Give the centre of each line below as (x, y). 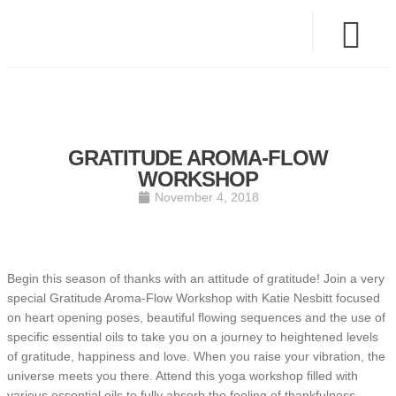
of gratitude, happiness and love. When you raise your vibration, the (196, 356)
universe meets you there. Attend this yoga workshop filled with (183, 376)
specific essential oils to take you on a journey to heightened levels (193, 337)
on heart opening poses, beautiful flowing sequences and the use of (196, 317)
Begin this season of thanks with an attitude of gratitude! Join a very (196, 278)
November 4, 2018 (206, 197)
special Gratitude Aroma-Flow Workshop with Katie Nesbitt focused (194, 298)
